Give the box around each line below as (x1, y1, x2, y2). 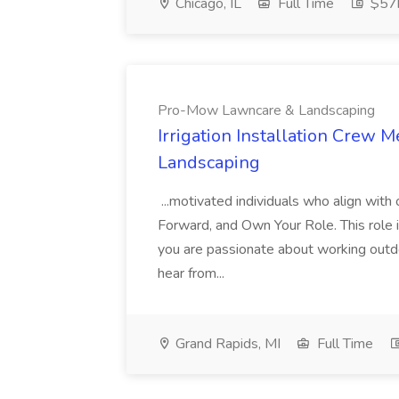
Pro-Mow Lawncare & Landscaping (158, 101, 375, 120)
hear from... (158, 264, 228, 283)
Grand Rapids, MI (172, 334, 281, 354)
